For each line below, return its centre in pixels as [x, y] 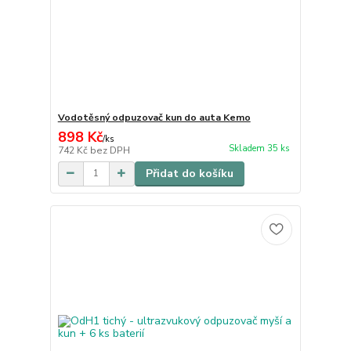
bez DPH [110, 150]
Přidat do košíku [189, 173]
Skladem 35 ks [259, 148]
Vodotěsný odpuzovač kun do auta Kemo [154, 117]
